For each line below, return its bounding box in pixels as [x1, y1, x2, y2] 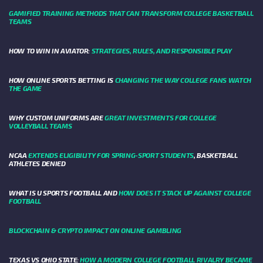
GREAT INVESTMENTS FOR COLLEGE [104, 113, 217, 122]
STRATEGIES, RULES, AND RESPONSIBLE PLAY [91, 46, 232, 55]
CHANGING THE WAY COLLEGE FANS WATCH [114, 76, 251, 85]
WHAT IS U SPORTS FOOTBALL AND [9, 188, 119, 197]
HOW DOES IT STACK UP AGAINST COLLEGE [119, 188, 251, 197]
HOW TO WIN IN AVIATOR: [9, 46, 92, 55]
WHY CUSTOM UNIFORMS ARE [9, 113, 105, 122]
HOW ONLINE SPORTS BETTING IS [9, 76, 115, 85]
